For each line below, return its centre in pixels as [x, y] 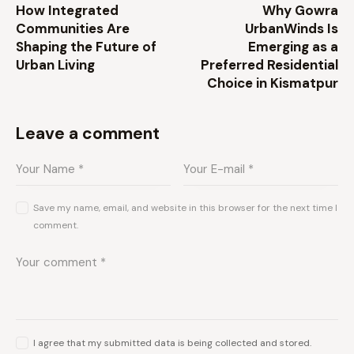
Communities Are [73, 29]
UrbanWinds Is [292, 29]
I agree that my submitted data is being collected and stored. [172, 343]
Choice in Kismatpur [273, 83]
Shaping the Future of [86, 47]
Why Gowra [300, 11]
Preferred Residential [269, 65]
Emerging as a [293, 47]
